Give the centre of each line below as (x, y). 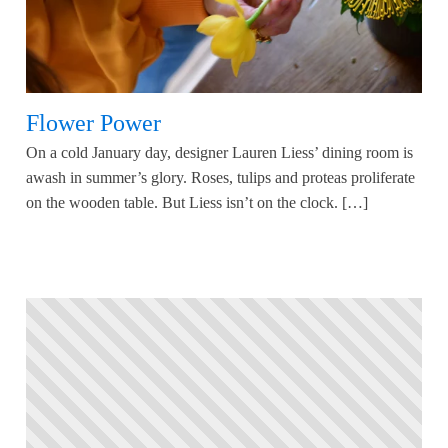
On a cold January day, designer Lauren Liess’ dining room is (219, 153)
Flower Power (93, 122)
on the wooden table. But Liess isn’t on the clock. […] (197, 203)
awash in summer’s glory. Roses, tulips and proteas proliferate (220, 178)
